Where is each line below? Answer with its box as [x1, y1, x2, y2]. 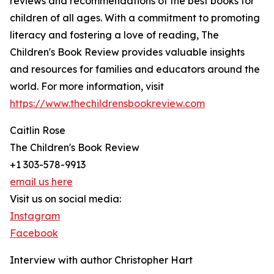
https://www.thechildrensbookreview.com [10, 97, 205, 110]
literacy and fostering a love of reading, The [10, 29, 219, 42]
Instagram [10, 210, 60, 223]
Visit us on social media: [10, 193, 121, 206]
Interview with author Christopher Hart [10, 254, 193, 267]
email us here [10, 176, 73, 188]
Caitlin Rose [10, 124, 65, 137]
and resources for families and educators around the [10, 63, 260, 76]
